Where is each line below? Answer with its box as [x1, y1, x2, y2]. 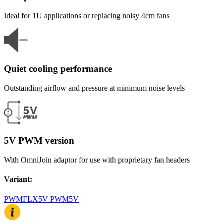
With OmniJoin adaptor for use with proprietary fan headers [4, 155, 190, 164]
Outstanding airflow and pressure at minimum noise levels [4, 83, 185, 92]
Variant [4, 175, 30, 184]
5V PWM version [4, 135, 74, 146]
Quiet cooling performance [4, 63, 112, 74]
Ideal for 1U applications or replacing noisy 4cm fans [4, 11, 169, 20]
